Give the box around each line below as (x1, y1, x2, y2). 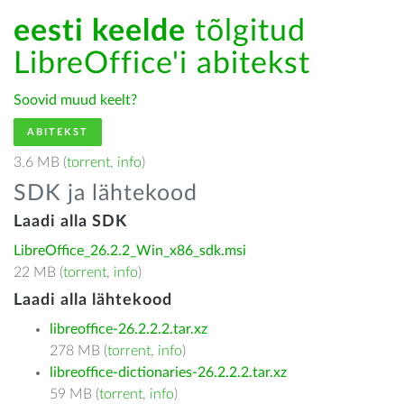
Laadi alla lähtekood (14, 292, 172, 308)
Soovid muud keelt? (14, 93, 137, 107)
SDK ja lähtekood (14, 182, 197, 205)
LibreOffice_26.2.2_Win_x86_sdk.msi (14, 243, 246, 258)
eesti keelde (14, 16, 186, 47)
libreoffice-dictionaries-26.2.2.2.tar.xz (50, 365, 287, 380)
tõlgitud (186, 16, 306, 47)
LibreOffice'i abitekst (14, 49, 310, 79)
